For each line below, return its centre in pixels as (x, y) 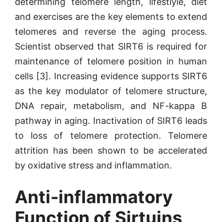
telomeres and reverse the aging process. (111, 31)
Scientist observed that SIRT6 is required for (111, 46)
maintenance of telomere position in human (111, 61)
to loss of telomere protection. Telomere (111, 136)
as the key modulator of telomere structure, (111, 91)
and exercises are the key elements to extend (111, 17)
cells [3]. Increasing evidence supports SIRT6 (111, 76)
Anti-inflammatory (94, 197)
